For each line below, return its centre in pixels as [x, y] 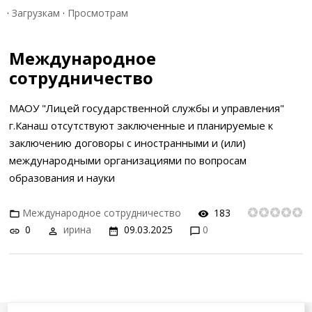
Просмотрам [98, 13]
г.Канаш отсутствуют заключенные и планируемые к [141, 125]
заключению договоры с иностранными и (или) [127, 143]
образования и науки [62, 178]
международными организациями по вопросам [128, 160]
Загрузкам [36, 13]
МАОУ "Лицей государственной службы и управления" [147, 108]
